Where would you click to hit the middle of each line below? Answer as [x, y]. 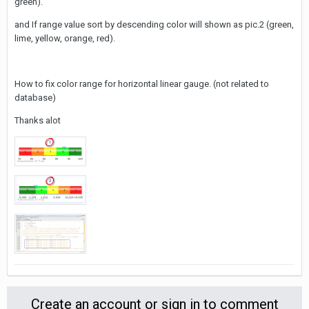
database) [35, 98]
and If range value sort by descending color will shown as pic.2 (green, [154, 24]
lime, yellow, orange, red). [65, 38]
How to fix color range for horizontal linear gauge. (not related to [142, 84]
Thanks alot [38, 120]
